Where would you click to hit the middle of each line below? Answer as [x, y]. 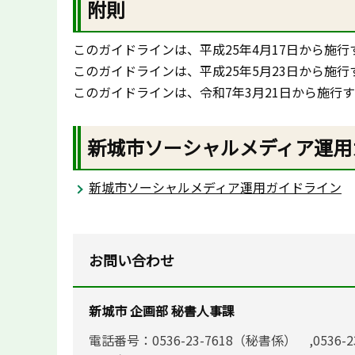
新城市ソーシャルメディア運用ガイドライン [215, 187]
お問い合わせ [132, 260]
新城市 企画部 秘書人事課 [162, 310]
